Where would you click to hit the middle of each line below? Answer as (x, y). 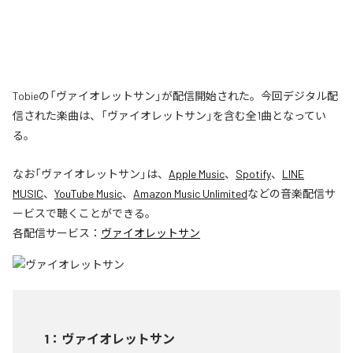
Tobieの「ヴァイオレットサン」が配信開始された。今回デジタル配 (175, 95)
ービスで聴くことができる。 (84, 213)
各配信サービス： (57, 232)
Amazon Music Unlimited (190, 193)
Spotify (253, 173)
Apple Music (197, 173)
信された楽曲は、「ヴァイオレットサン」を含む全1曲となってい (169, 115)
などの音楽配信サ (292, 193)
